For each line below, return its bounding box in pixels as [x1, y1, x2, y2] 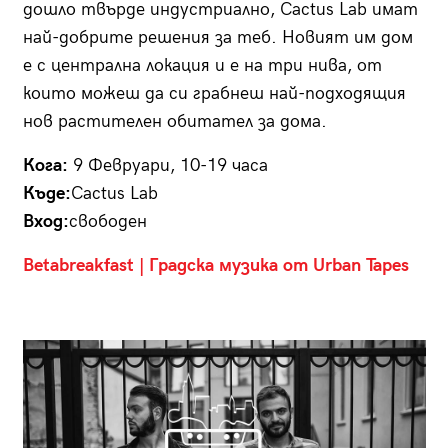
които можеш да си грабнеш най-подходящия [22, 83, 406, 105]
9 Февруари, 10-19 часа [72, 155, 268, 177]
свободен [68, 211, 147, 233]
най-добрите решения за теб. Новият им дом [22, 27, 413, 49]
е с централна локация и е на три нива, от [22, 55, 382, 77]
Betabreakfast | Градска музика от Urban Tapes [22, 255, 409, 277]
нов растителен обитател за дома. [22, 111, 327, 133]
